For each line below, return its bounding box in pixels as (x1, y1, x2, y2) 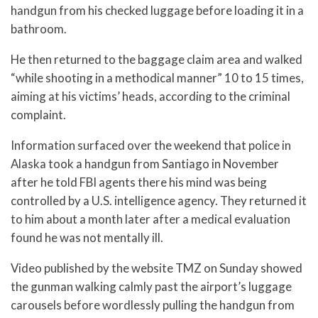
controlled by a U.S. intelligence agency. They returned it (11, 192, 307, 208)
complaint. (11, 106, 66, 122)
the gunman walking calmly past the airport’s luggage (11, 278, 292, 294)
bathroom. (11, 21, 67, 37)
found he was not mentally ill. (11, 229, 163, 245)
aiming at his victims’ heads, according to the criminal (11, 88, 290, 104)
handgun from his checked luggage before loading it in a (11, 3, 304, 18)
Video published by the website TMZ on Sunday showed (11, 260, 302, 275)
